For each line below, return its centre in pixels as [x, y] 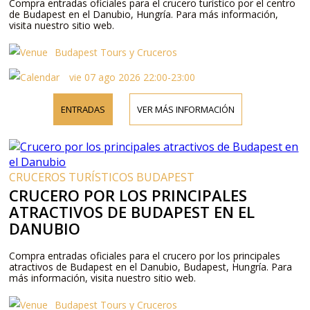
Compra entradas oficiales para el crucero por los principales [145, 255]
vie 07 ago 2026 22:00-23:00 [131, 77]
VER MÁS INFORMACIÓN [186, 109]
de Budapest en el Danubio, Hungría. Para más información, [144, 14]
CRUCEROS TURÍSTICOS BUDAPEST [102, 177]
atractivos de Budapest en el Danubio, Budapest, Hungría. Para [151, 266]
